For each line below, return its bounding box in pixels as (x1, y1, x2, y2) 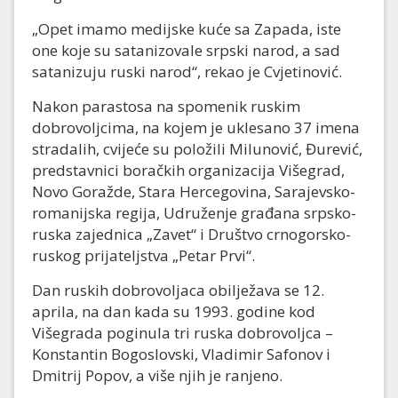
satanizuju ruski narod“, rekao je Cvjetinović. (32, 61, 342, 83)
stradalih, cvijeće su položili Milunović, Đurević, (32, 139, 362, 160)
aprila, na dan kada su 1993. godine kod (32, 301, 315, 322)
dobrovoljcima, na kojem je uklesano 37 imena (32, 117, 360, 139)
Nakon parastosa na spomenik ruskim (32, 96, 300, 117)
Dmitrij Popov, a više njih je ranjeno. (32, 365, 283, 386)
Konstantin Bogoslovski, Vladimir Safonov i (32, 344, 330, 365)
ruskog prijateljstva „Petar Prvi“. (32, 245, 255, 267)
